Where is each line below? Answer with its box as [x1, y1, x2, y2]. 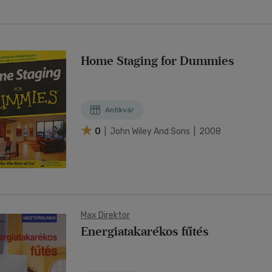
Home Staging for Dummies [81, 53, 234, 68]
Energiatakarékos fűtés [81, 224, 209, 239]
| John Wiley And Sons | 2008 [103, 126, 221, 137]
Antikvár [105, 106, 134, 114]
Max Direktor [81, 210, 130, 220]
